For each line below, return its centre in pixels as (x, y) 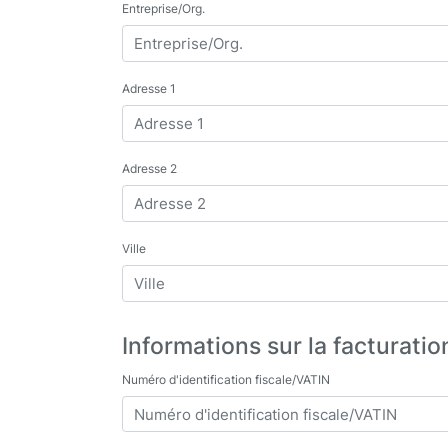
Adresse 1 (149, 88)
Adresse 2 (149, 168)
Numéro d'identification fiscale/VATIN (226, 379)
